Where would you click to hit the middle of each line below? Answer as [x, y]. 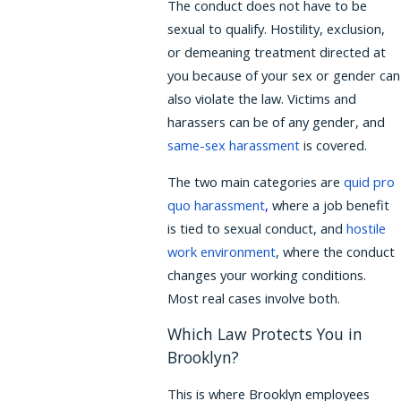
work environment [222, 251]
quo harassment [217, 205]
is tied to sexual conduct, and [257, 228]
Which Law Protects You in [265, 334]
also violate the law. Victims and [262, 98]
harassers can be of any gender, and [277, 121]
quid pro [370, 181]
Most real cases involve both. [254, 298]
